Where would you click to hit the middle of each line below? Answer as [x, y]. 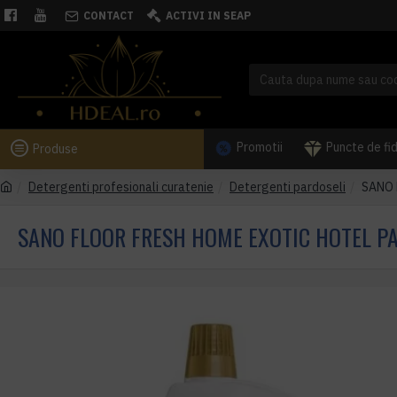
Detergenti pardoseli [288, 187]
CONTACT [109, 15]
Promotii [260, 147]
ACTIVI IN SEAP [208, 15]
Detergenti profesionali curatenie [121, 187]
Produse [55, 148]
